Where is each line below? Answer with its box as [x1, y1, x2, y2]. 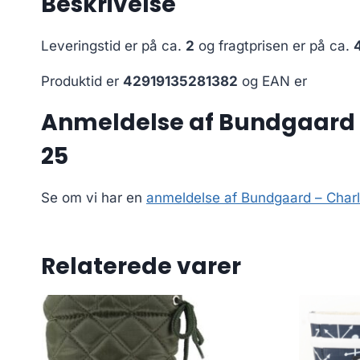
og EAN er [238, 73, 307, 90]
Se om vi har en [41, 190, 146, 207]
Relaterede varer [41, 251, 241, 283]
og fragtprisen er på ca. [194, 38, 354, 55]
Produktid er [41, 73, 123, 90]
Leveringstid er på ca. [41, 38, 186, 55]
